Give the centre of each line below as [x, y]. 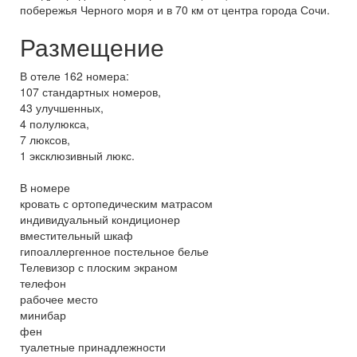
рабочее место [59, 299]
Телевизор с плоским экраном [99, 267]
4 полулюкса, [55, 124]
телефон [43, 283]
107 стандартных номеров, [90, 92]
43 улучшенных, [62, 108]
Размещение [92, 47]
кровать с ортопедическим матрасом [116, 204]
